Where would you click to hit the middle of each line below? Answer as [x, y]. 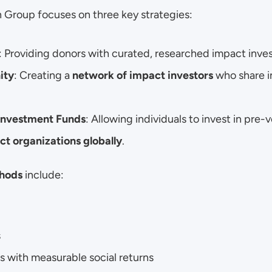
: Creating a [43, 75]
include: [43, 175]
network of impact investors [143, 75]
